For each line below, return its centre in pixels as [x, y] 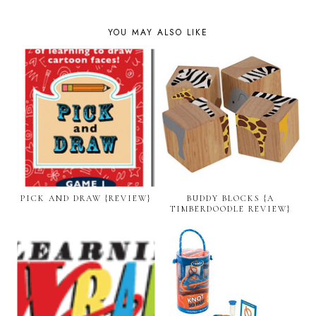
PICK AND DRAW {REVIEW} [86, 199]
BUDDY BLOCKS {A [230, 199]
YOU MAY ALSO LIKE [158, 33]
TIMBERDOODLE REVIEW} [230, 209]
